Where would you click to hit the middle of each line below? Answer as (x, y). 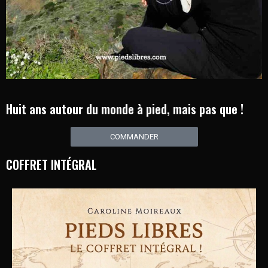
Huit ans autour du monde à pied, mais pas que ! (125, 109)
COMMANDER (134, 136)
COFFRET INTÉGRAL (51, 164)
